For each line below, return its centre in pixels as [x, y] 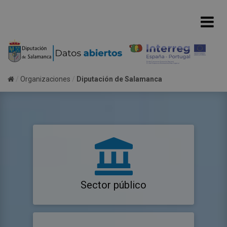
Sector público [113, 185]
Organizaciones [45, 79]
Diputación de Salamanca [119, 79]
